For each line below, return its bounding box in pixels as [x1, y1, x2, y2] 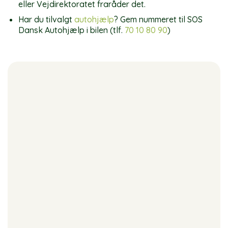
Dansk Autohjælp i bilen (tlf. [18, 25, 125, 36]
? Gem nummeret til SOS [113, 14, 203, 25]
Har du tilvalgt [18, 14, 74, 25]
